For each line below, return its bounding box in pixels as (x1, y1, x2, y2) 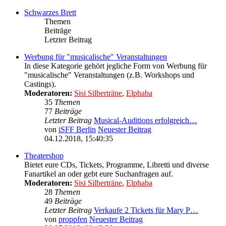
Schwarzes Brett (24, 8, 76, 17)
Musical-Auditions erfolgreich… (94, 116, 197, 125)
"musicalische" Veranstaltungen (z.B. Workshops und (24, 71, 194, 80)
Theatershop (24, 151, 64, 160)
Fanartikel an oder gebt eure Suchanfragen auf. (24, 169, 173, 179)
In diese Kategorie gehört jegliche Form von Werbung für (24, 62, 207, 71)
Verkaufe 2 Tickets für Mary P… (94, 206, 198, 215)
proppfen (59, 215, 87, 224)
